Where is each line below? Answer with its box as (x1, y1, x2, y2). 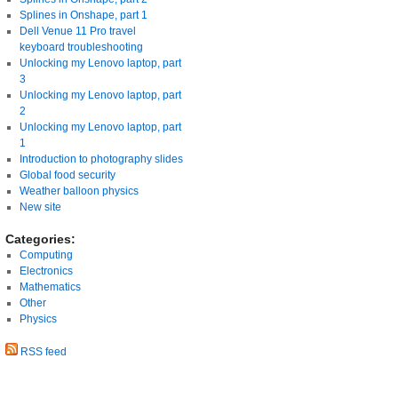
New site (19, 201, 61, 214)
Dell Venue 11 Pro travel (19, 25, 136, 38)
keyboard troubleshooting (19, 41, 143, 54)
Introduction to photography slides (19, 153, 183, 166)
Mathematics (19, 281, 81, 294)
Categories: (5, 232, 76, 247)
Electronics (19, 265, 73, 278)
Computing (19, 249, 73, 262)
